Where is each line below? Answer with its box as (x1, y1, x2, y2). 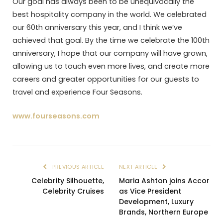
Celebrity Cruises (42, 186, 104, 197)
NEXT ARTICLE (119, 163, 159, 171)
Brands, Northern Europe (119, 207, 208, 218)
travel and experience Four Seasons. (12, 87, 144, 98)
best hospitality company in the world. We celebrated (12, 9, 207, 20)
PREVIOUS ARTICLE (50, 163, 104, 171)
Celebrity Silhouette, (31, 176, 104, 186)
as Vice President (119, 186, 181, 197)
